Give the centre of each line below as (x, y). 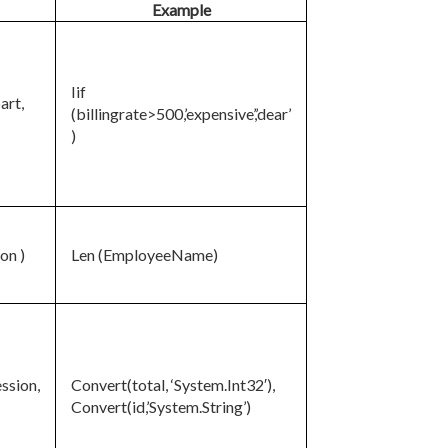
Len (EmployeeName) (144, 254)
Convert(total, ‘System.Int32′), (173, 384)
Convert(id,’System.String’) (161, 406)
